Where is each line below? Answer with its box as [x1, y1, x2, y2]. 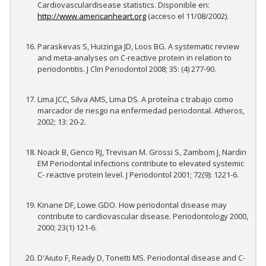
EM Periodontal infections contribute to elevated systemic [37, 158, 244, 169]
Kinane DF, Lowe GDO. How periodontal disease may [37, 199, 227, 211]
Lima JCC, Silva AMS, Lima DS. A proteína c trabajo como [37, 94, 233, 105]
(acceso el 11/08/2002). [146, 11, 229, 22]
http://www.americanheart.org [37, 11, 146, 22]
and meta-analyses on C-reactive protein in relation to [37, 52, 232, 64]
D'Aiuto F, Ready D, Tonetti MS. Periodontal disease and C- [37, 252, 245, 264]
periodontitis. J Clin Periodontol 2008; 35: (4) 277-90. [37, 64, 216, 75]
